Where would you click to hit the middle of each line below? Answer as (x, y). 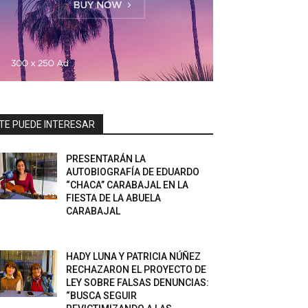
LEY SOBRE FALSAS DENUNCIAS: (138, 283)
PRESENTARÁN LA (106, 159)
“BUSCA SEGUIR (102, 296)
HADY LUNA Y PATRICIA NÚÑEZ (134, 256)
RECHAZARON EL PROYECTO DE (136, 269)
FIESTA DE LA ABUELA (114, 198)
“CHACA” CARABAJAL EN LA (128, 185)
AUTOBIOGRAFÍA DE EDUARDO (133, 172)
